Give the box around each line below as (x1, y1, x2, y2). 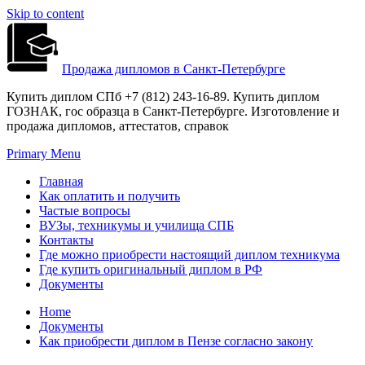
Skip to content (7, 7, 84, 20)
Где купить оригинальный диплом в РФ (39, 262, 262, 276)
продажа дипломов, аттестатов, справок (7, 119, 229, 133)
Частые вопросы (39, 204, 130, 218)
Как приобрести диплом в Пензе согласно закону (39, 334, 313, 348)
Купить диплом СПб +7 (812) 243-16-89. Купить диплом (7, 90, 319, 103)
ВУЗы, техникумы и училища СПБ (39, 218, 234, 232)
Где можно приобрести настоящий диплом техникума (39, 248, 340, 262)
